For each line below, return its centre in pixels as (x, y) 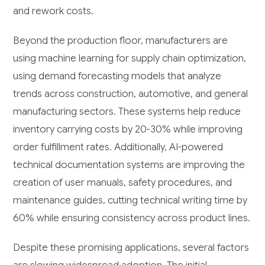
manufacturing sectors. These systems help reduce (127, 112)
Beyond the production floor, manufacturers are (121, 41)
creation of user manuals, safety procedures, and (123, 183)
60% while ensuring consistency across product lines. (132, 218)
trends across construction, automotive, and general (131, 94)
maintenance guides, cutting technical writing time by (130, 201)
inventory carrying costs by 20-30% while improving (128, 130)
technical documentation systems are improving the (129, 165)
